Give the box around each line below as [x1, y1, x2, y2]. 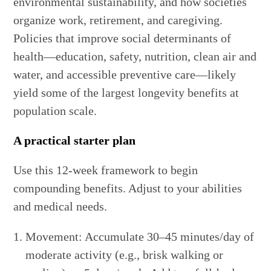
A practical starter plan [13, 134, 136, 148]
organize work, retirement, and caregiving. [13, 13, 223, 27]
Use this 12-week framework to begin [13, 163, 198, 177]
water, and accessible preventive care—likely [13, 68, 237, 82]
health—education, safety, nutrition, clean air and [13, 50, 257, 64]
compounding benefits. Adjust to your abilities [13, 181, 243, 195]
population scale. [13, 104, 97, 118]
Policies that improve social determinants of [13, 31, 232, 45]
